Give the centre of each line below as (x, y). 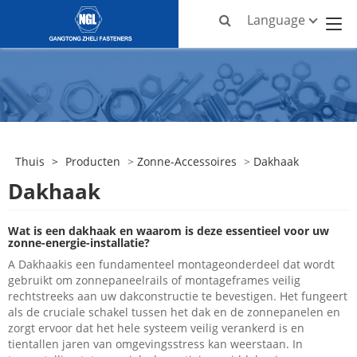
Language (277, 20)
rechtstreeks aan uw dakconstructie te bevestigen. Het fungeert (178, 296)
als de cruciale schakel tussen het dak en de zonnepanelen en (174, 312)
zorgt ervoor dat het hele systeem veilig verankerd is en (156, 328)
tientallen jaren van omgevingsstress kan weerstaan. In (155, 344)
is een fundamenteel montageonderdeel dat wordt (199, 265)
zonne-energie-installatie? (79, 243)
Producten (92, 162)
